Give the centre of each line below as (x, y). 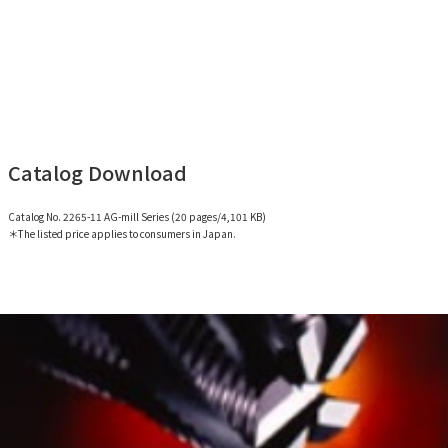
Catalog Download (97, 173)
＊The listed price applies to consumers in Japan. (121, 233)
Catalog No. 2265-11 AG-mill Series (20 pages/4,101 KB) (136, 216)
